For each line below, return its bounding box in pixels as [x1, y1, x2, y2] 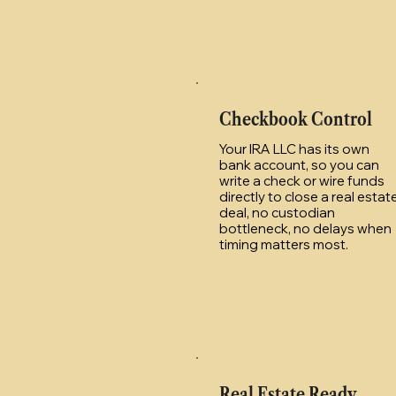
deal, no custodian [219, 203, 335, 221]
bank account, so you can [219, 156, 379, 173]
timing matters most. [219, 235, 348, 253]
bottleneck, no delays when [219, 219, 392, 237]
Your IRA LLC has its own [219, 140, 369, 157]
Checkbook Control [219, 107, 372, 130]
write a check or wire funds [219, 171, 385, 189]
